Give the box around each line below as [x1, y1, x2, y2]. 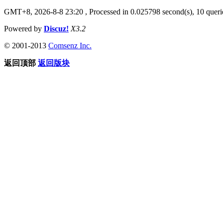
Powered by [4, 24, 44, 33]
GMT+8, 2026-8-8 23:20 [4, 7, 83, 16]
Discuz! [44, 24, 69, 33]
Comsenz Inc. [48, 41, 92, 50]
